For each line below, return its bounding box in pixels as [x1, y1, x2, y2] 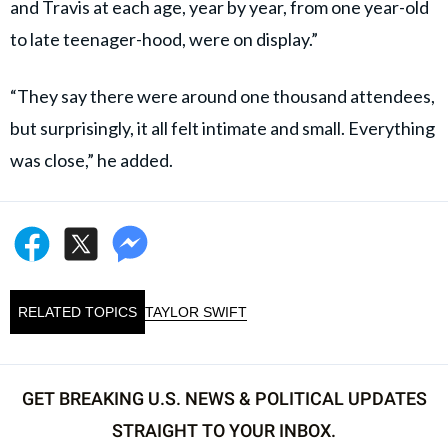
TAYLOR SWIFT [145, 304, 247, 321]
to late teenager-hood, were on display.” [10, 28, 318, 51]
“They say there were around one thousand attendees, [10, 85, 435, 108]
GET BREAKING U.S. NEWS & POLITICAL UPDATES [21, 388, 427, 410]
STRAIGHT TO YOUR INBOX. [112, 420, 336, 442]
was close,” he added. [10, 149, 173, 172]
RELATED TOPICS [18, 304, 137, 321]
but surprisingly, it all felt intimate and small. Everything [10, 117, 435, 140]
